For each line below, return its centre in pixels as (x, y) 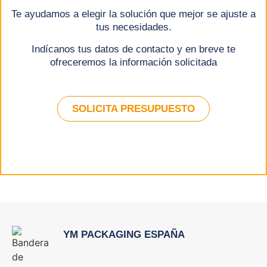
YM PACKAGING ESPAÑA (124, 234)
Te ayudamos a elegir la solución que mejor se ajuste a (133, 14)
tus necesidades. (133, 27)
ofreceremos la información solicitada (133, 62)
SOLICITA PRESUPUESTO (133, 108)
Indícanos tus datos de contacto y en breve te (133, 49)
